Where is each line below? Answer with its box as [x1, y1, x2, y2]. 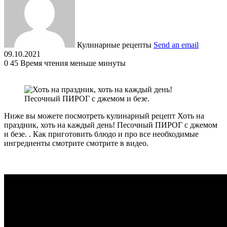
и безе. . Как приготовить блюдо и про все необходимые [4, 129, 199, 138]
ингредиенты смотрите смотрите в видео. [4, 138, 148, 147]
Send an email [154, 40, 199, 49]
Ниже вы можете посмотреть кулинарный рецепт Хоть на [4, 111, 204, 120]
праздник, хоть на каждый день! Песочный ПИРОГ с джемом [4, 120, 217, 129]
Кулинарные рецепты [77, 40, 152, 49]
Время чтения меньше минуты [20, 58, 126, 67]
